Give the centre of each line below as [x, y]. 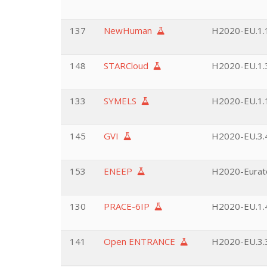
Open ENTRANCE [142, 241]
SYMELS [122, 101]
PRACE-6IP [129, 206]
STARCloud [128, 66]
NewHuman [130, 30]
